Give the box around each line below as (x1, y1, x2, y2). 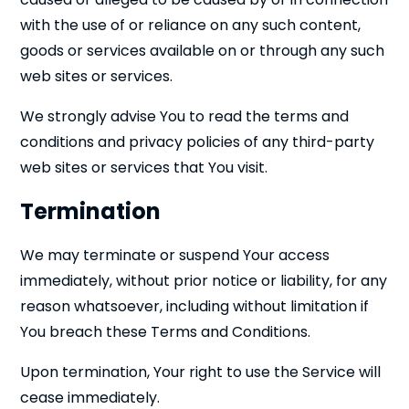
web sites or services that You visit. (20, 157, 268, 178)
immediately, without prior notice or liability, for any (20, 270, 388, 291)
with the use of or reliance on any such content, (20, 15, 362, 36)
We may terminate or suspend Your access (20, 245, 330, 266)
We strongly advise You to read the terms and (20, 106, 350, 127)
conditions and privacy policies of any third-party (20, 131, 375, 152)
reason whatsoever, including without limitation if (20, 296, 370, 317)
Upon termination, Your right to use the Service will (20, 362, 382, 383)
